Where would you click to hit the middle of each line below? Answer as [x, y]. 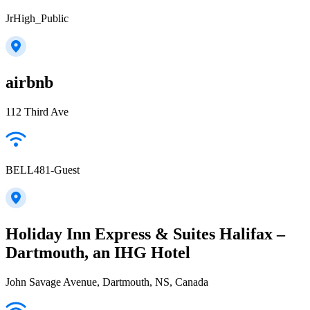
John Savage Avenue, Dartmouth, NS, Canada [107, 282]
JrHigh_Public [37, 19]
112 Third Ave [37, 111]
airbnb [29, 82]
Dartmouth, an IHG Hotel [98, 252]
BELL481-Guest [43, 170]
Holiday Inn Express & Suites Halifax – [145, 234]
